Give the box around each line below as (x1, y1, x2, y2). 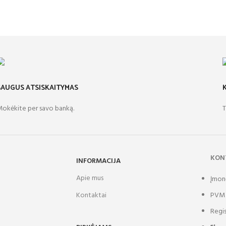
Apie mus (76, 173, 103, 185)
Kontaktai (76, 190, 106, 202)
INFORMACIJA (76, 155, 121, 167)
